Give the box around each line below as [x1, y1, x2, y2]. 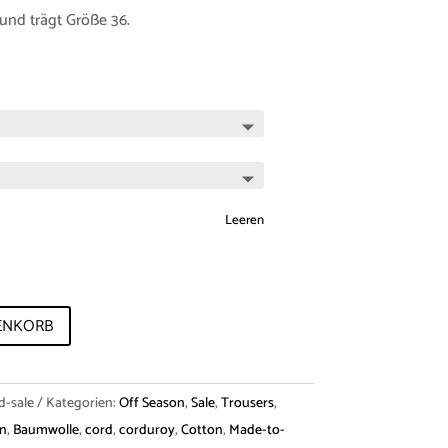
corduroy [118, 419, 175, 443]
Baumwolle [12, 419, 79, 443]
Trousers [220, 392, 274, 416]
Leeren [224, 208, 264, 231]
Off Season [118, 392, 185, 416]
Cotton [180, 419, 223, 443]
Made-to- [228, 419, 285, 443]
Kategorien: [45, 392, 119, 416]
